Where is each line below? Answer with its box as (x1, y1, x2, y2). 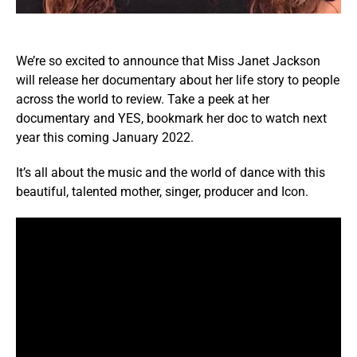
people (302, 72, 339, 88)
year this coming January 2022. (16, 129, 194, 145)
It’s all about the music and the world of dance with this (16, 164, 325, 180)
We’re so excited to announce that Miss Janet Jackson (16, 53, 320, 69)
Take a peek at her (167, 91, 269, 107)
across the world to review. (16, 91, 167, 107)
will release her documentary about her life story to (16, 72, 299, 88)
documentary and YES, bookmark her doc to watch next (16, 110, 327, 126)
